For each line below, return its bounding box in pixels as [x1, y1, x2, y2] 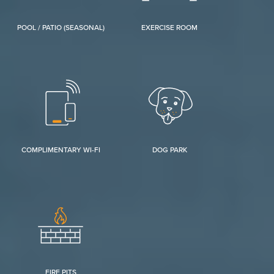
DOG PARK [152, 146, 187, 155]
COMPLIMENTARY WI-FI [21, 146, 100, 155]
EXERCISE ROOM [141, 23, 198, 32]
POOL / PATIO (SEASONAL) [17, 23, 105, 32]
